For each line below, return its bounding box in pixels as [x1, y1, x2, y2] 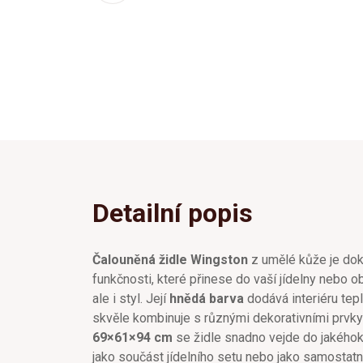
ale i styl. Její [92, 290, 169, 306]
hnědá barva [169, 290, 244, 306]
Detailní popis [92, 197, 253, 228]
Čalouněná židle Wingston [92, 251, 248, 267]
